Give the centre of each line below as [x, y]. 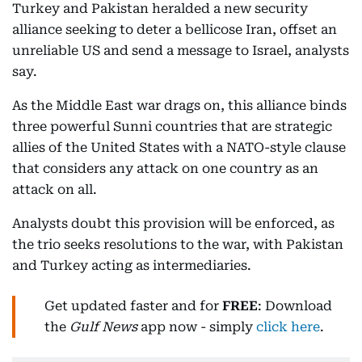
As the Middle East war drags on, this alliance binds [179, 105]
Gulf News [103, 327]
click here [288, 327]
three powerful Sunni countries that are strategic [172, 126]
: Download [295, 306]
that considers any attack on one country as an [165, 168]
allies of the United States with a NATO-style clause [179, 147]
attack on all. [55, 189]
